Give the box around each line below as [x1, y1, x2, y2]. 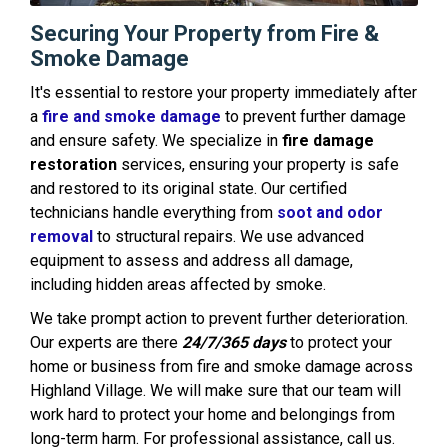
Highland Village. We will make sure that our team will [30, 380, 401, 400]
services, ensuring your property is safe [117, 154, 399, 174]
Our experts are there [30, 332, 178, 352]
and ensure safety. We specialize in [30, 130, 282, 150]
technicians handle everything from [30, 202, 277, 222]
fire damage [282, 130, 374, 150]
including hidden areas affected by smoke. [30, 274, 326, 294]
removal [30, 226, 93, 246]
